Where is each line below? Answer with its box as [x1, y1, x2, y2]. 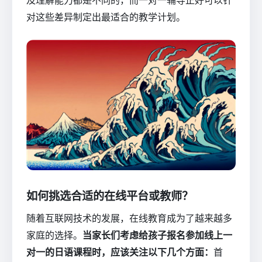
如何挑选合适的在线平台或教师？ [26, 188, 193, 203]
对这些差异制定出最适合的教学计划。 [26, 11, 185, 23]
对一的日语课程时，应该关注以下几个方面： [26, 246, 213, 258]
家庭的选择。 [26, 229, 82, 242]
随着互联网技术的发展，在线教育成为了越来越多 [26, 212, 232, 225]
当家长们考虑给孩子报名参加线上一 [82, 229, 232, 242]
